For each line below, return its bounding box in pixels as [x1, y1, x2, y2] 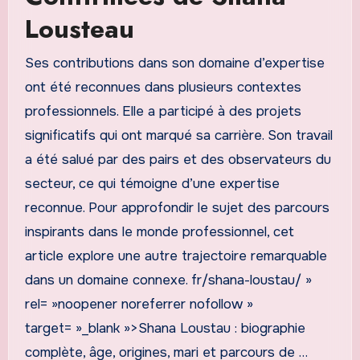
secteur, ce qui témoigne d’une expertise [24, 174, 280, 192]
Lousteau [24, 10, 134, 48]
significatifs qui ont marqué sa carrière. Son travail [24, 126, 333, 144]
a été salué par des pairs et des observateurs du [24, 150, 331, 168]
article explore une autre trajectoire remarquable [24, 247, 327, 264]
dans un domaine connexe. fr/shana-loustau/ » [24, 271, 312, 288]
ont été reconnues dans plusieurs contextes [24, 78, 301, 96]
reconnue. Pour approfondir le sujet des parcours [24, 198, 329, 216]
